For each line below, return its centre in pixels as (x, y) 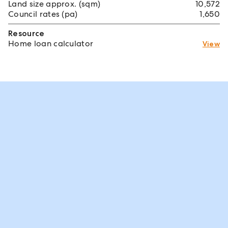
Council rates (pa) (43, 14)
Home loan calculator (51, 43)
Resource (26, 33)
